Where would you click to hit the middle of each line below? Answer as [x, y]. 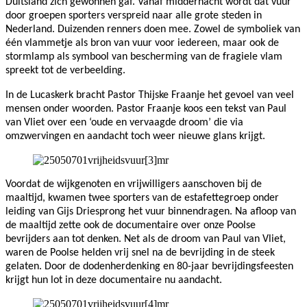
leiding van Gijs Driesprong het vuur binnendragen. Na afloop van [151, 211]
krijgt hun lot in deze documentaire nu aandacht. [114, 280]
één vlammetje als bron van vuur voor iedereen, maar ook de [142, 43]
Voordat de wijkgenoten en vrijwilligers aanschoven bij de [134, 184]
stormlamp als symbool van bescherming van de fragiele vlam [144, 57]
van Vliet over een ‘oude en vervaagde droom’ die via [124, 122]
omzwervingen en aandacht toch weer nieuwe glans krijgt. [135, 136]
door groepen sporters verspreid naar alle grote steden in [134, 15]
